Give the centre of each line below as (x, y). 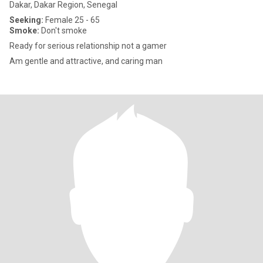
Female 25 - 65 (72, 20)
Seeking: (26, 20)
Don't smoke (63, 31)
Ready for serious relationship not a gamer (88, 46)
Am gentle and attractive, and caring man (86, 61)
